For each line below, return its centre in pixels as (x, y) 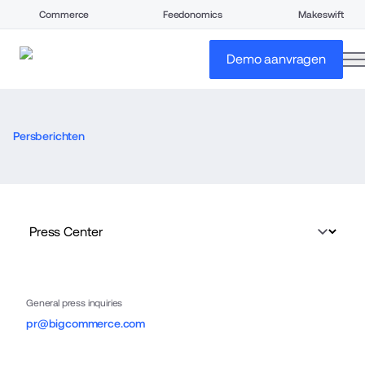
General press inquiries (75, 303)
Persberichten (49, 136)
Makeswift (321, 14)
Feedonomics (193, 14)
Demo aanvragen (276, 59)
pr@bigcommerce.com (86, 323)
